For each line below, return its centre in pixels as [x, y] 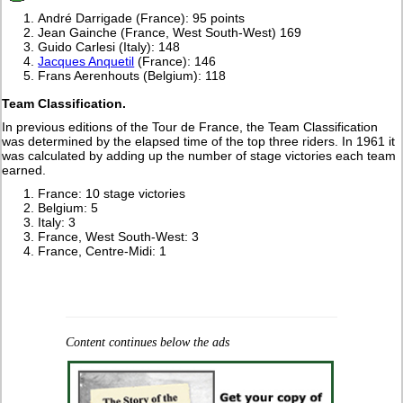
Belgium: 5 [68, 208]
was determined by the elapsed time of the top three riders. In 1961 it [199, 142]
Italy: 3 [57, 223]
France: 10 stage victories [112, 194]
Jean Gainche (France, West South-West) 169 [170, 33]
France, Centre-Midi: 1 [103, 251]
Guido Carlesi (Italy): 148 [109, 47]
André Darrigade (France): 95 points [142, 18]
